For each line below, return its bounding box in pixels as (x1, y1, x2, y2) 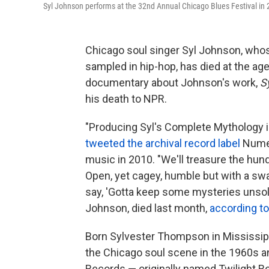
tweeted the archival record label (85, 137, 240, 150)
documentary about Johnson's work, (85, 76, 260, 89)
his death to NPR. (85, 92, 167, 106)
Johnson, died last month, (85, 202, 210, 215)
